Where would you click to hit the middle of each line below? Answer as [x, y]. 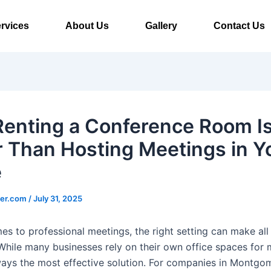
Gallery [161, 26]
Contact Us [239, 26]
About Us [87, 26]
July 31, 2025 [58, 198]
